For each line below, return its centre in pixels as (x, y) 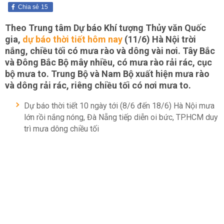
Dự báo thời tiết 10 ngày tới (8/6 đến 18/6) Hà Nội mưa (119, 106)
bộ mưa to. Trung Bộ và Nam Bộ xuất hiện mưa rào (107, 74)
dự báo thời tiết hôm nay (72, 39)
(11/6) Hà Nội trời (159, 39)
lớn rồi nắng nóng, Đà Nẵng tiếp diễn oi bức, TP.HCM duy (121, 117)
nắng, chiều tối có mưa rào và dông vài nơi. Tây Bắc (110, 51)
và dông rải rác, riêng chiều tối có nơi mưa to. (98, 85)
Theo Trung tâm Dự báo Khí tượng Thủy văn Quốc (105, 28)
